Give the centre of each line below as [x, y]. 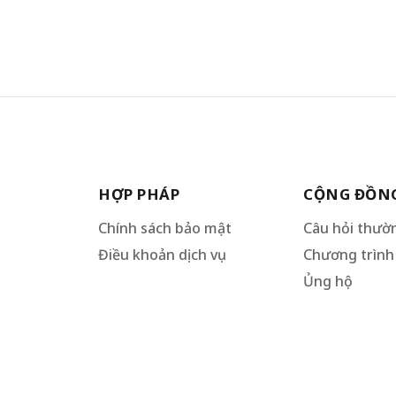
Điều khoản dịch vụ [158, 255]
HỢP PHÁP [139, 194]
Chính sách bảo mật [165, 228]
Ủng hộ [328, 281]
